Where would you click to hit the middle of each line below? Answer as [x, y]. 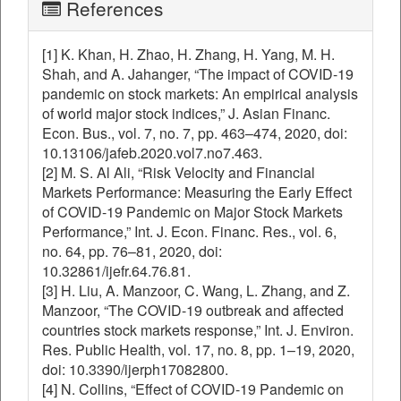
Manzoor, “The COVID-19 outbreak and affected [193, 310]
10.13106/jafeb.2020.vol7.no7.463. [152, 153]
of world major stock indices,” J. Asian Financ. [186, 113]
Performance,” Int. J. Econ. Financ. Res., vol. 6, [189, 231]
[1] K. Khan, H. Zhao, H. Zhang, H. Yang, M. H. [188, 54]
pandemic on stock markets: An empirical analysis [200, 94]
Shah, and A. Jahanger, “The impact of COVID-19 [198, 74]
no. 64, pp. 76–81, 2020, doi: [132, 251]
